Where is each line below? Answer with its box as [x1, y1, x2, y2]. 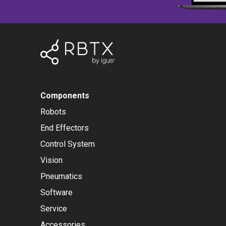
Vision [40, 155, 63, 165]
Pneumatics [40, 172, 82, 181]
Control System [40, 139, 95, 149]
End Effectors [40, 123, 89, 133]
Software [40, 188, 73, 197]
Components [40, 91, 89, 100]
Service [40, 204, 67, 213]
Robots [40, 107, 66, 117]
